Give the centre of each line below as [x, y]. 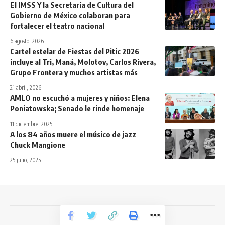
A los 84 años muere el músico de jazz [73, 134]
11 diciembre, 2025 [31, 124]
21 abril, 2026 [26, 87]
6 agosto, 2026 [27, 41]
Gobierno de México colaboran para [70, 15]
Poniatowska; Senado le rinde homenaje [77, 108]
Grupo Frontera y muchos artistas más [74, 72]
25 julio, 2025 [25, 160]
